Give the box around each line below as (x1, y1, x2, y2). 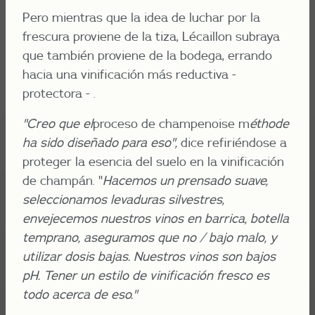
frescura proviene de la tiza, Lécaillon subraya (22, 28, 280, 44)
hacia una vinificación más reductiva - (22, 66, 236, 82)
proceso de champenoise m (93, 115, 250, 131)
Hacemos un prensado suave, (103, 172, 268, 188)
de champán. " (22, 172, 103, 188)
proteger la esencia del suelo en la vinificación (22, 153, 284, 169)
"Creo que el (22, 115, 93, 131)
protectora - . (22, 85, 96, 101)
